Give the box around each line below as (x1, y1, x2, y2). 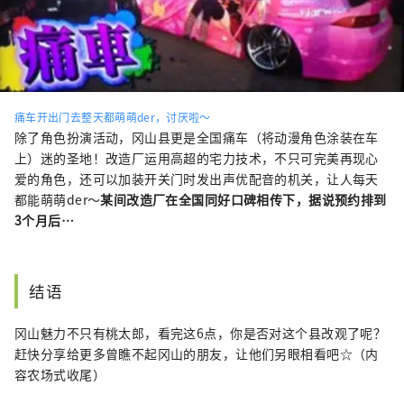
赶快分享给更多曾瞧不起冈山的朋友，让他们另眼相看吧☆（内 (14, 344, 379, 363)
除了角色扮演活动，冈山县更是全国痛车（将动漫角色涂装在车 (14, 127, 379, 146)
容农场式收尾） (14, 364, 106, 383)
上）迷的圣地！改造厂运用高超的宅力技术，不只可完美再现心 (14, 148, 379, 167)
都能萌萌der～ (14, 189, 101, 208)
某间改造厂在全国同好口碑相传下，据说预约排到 (100, 189, 387, 208)
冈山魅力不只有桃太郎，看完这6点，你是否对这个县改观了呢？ (14, 323, 387, 342)
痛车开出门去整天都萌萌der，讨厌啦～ (14, 108, 211, 124)
